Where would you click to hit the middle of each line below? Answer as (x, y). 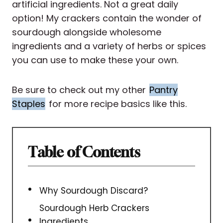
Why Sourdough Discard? (94, 191)
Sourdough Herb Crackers (95, 208)
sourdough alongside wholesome (87, 32)
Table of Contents (84, 152)
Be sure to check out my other (80, 90)
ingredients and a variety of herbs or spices (109, 46)
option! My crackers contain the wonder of (107, 18)
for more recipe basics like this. (116, 104)
